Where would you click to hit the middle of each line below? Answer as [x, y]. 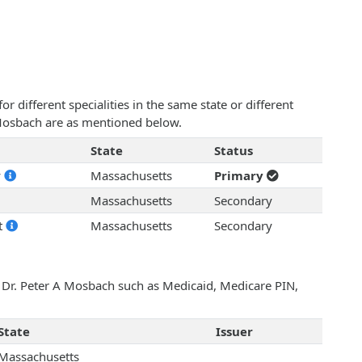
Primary [240, 176]
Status [233, 151]
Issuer [234, 332]
